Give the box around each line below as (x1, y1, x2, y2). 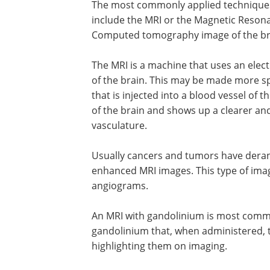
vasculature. (92, 119, 147, 132)
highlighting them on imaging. (92, 239, 227, 253)
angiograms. (92, 179, 148, 192)
